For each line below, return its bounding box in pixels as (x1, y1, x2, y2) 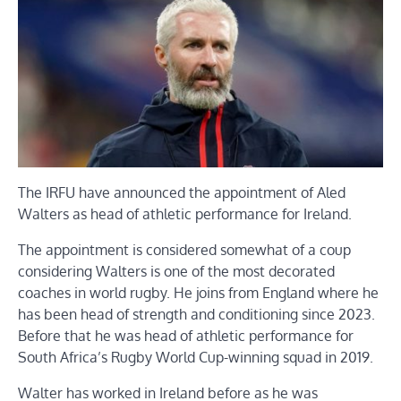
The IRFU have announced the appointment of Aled (18, 183, 346, 201)
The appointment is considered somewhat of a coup (18, 240, 351, 259)
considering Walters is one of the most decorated (18, 261, 335, 280)
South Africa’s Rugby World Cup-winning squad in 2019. (18, 347, 373, 366)
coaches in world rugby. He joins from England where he (18, 283, 379, 302)
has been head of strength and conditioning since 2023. (18, 304, 375, 323)
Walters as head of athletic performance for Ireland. (18, 204, 352, 223)
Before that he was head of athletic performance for (18, 326, 354, 345)
